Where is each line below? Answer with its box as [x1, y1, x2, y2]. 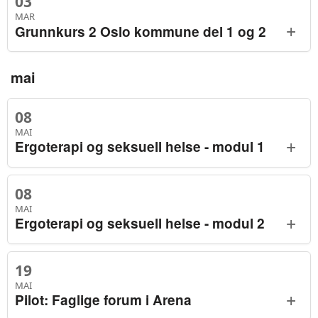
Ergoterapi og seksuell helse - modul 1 [15, 137, 265, 156]
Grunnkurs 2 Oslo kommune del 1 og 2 [15, 21, 266, 41]
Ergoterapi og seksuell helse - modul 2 [15, 214, 265, 233]
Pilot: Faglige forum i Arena [15, 290, 192, 309]
